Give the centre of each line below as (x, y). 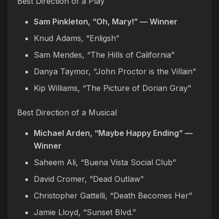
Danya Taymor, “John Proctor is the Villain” (115, 71)
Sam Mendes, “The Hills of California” (104, 55)
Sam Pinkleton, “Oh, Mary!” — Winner (106, 21)
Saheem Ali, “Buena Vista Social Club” (105, 162)
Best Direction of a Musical (67, 112)
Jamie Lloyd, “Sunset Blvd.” (85, 212)
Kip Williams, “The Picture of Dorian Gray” (113, 88)
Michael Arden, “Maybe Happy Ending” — (113, 133)
